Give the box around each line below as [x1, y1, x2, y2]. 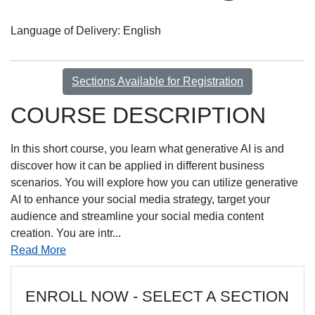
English [123, 24, 161, 37]
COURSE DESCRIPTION [11, 102, 266, 128]
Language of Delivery [11, 24, 117, 37]
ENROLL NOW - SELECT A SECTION [25, 288, 289, 306]
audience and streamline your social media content [11, 210, 264, 223]
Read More [11, 244, 66, 257]
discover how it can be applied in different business [11, 160, 264, 172]
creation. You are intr [11, 227, 112, 240]
